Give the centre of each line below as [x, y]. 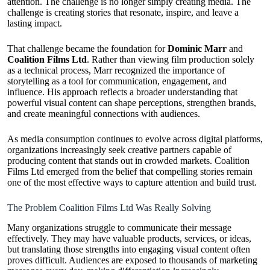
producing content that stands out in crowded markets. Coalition [128, 161]
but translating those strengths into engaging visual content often [129, 250]
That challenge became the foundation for [87, 49]
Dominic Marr [197, 49]
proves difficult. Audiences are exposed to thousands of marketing [132, 260]
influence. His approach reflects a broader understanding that [122, 92]
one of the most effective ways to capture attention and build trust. [132, 183]
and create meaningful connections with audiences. [104, 114]
